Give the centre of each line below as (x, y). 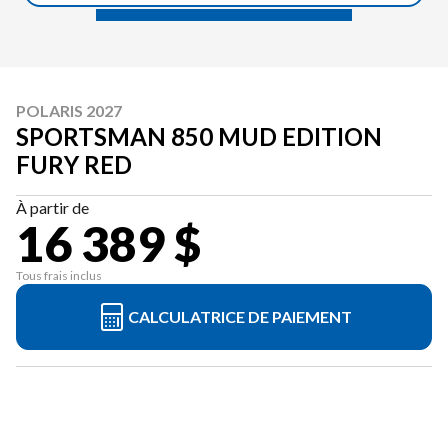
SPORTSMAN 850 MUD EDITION (199, 136)
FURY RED (74, 164)
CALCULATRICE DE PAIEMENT (240, 316)
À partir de (52, 207)
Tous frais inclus (59, 275)
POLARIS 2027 (69, 110)
